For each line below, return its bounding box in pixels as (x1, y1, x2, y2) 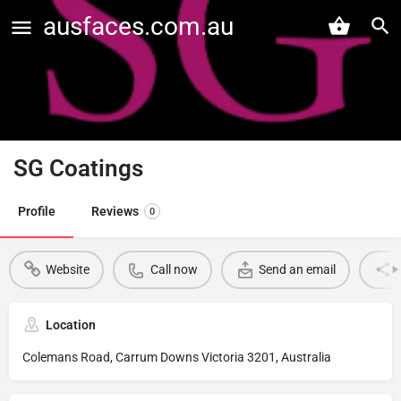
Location (46, 317, 96, 332)
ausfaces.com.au (43, 12, 234, 41)
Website (45, 262, 90, 277)
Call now (149, 262, 198, 277)
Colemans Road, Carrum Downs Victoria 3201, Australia (22, 349, 331, 364)
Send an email (258, 262, 336, 277)
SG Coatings (13, 154, 143, 182)
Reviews (91, 203, 139, 218)
